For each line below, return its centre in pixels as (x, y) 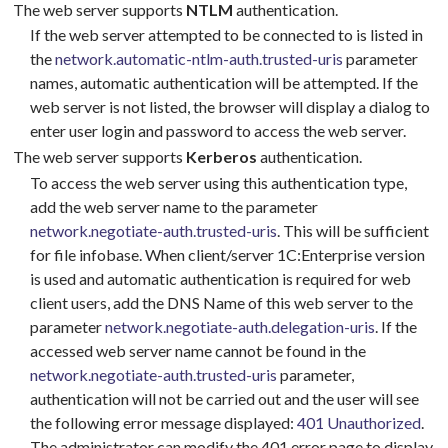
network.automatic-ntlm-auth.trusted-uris (198, 59)
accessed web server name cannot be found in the (197, 350)
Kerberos (221, 157)
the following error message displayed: (163, 422)
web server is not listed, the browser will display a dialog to (229, 107)
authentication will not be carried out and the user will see (224, 398)
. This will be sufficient (352, 230)
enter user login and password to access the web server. (217, 131)
